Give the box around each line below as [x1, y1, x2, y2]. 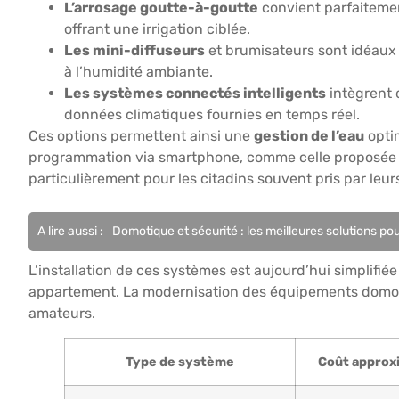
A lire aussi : [37, 223, 103, 239]
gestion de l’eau [254, 127, 364, 145]
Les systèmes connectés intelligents [64, 85, 326, 102]
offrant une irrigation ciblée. [64, 20, 250, 38]
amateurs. [28, 304, 95, 322]
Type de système [126, 354, 234, 370]
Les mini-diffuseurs [64, 42, 205, 60]
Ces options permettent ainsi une [28, 127, 254, 145]
